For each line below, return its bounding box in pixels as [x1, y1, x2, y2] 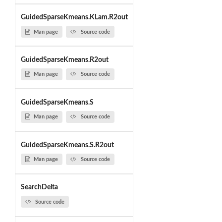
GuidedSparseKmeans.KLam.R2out [20, 14, 128, 21]
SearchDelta [20, 184, 58, 191]
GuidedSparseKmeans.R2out [20, 56, 109, 63]
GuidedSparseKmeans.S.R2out [20, 141, 114, 149]
